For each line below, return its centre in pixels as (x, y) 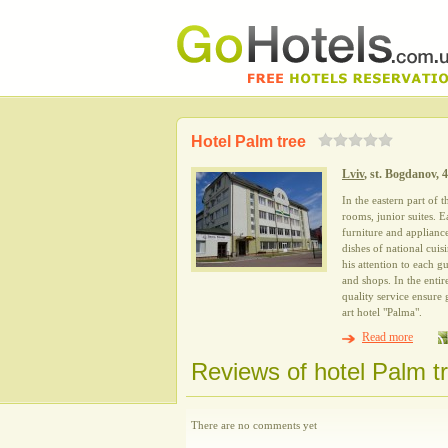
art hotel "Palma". (382, 312)
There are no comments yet (254, 425)
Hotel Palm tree (248, 141)
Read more (387, 337)
